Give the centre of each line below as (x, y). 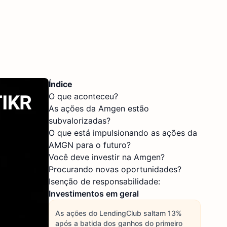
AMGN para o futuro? (90, 145)
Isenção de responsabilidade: (104, 181)
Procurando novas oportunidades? (115, 169)
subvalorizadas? (80, 121)
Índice (61, 84)
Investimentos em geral (94, 194)
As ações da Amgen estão (99, 108)
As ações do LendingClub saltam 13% (119, 213)
